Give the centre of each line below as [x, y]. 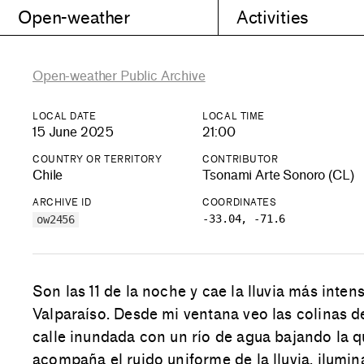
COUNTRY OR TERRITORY [97, 160]
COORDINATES [240, 203]
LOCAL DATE [65, 116]
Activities [272, 17]
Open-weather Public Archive [119, 76]
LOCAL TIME [234, 116]
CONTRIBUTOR [240, 160]
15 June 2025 [74, 132]
